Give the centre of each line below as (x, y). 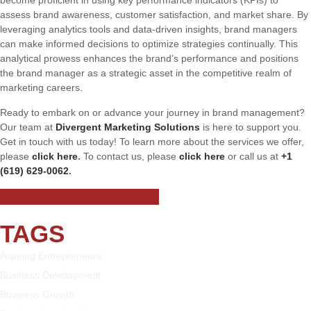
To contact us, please (130, 156)
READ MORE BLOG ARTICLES (79, 196)
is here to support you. (251, 127)
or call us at (252, 156)
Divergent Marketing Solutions (128, 127)
